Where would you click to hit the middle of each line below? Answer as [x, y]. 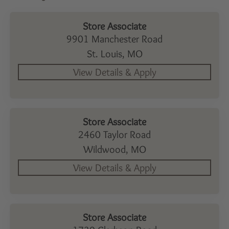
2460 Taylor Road [114, 134]
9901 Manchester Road [114, 39]
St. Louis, [107, 53]
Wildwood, [107, 149]
